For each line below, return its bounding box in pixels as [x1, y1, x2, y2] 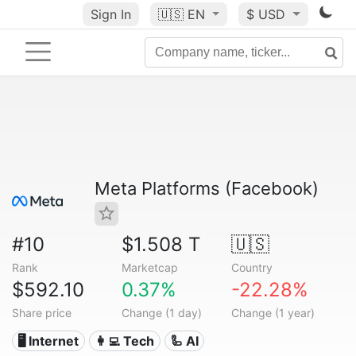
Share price [12, 306, 72, 319]
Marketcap [121, 261, 178, 274]
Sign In [90, 6, 131, 22]
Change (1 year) [230, 306, 315, 319]
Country [230, 261, 273, 274]
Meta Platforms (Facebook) [95, 178, 319, 199]
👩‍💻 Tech [95, 333, 155, 349]
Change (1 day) [121, 306, 202, 319]
